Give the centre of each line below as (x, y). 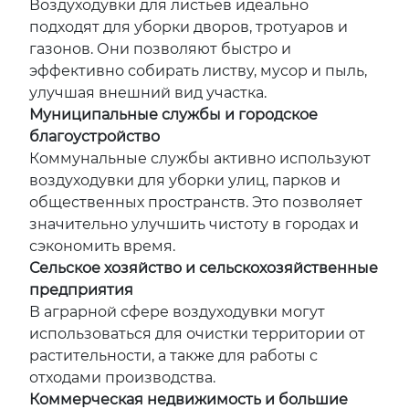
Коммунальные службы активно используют (200, 158)
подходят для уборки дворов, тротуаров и (189, 27)
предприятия (81, 290)
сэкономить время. (102, 246)
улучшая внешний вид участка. (148, 93)
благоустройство (94, 136)
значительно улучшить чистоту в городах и (194, 224)
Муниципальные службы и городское (173, 115)
